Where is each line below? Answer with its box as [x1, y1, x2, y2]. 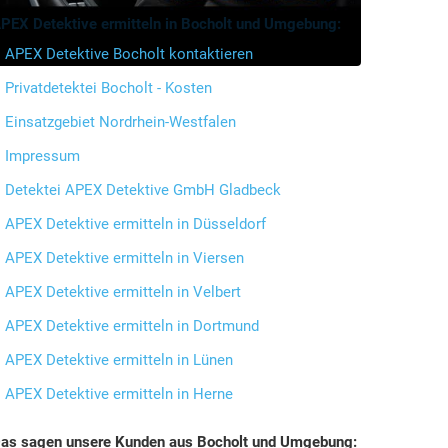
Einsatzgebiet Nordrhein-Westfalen [5, 112, 236, 131]
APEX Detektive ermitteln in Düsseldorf [5, 214, 266, 233]
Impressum [5, 146, 80, 165]
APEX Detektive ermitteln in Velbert [5, 282, 241, 301]
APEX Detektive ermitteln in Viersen [5, 248, 244, 267]
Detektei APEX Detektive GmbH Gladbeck [5, 180, 281, 199]
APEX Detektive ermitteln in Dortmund [5, 316, 259, 335]
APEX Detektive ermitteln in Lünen [5, 350, 233, 369]
